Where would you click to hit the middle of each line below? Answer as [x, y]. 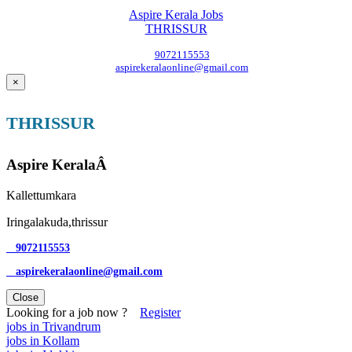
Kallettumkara [41, 195]
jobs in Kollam [43, 340]
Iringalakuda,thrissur [57, 222]
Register [160, 312]
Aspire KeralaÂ [59, 165]
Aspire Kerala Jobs [176, 14]
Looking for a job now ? [73, 312]
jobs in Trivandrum [53, 326]
